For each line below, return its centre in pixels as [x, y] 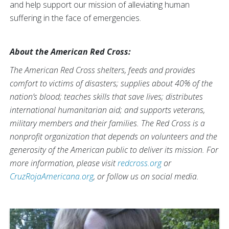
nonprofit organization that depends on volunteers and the [113, 137]
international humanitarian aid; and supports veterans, [107, 110]
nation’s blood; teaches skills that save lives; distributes [106, 97]
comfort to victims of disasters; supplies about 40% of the [111, 84]
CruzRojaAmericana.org [52, 177]
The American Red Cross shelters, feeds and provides [102, 70]
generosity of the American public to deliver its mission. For [114, 150]
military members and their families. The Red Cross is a [107, 123]
